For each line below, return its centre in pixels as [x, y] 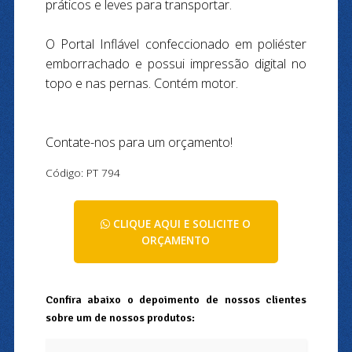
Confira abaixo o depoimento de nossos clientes [176, 299]
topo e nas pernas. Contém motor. [143, 83]
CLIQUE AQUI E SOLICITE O [181, 223]
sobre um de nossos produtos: [120, 317]
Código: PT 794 [82, 172]
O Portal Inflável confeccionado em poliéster [176, 44]
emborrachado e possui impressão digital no [176, 63]
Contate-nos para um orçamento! [139, 142]
